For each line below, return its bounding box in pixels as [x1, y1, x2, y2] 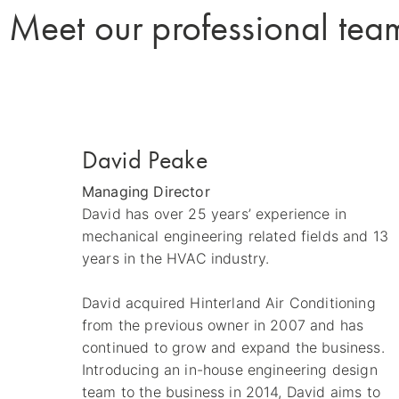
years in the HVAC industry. [82, 248, 270, 267]
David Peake [82, 143, 208, 175]
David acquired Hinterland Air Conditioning [82, 293, 376, 312]
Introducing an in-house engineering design [82, 360, 378, 379]
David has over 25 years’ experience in [82, 204, 347, 223]
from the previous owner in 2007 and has [82, 315, 364, 334]
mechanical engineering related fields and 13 [82, 226, 389, 245]
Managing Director [82, 182, 210, 200]
